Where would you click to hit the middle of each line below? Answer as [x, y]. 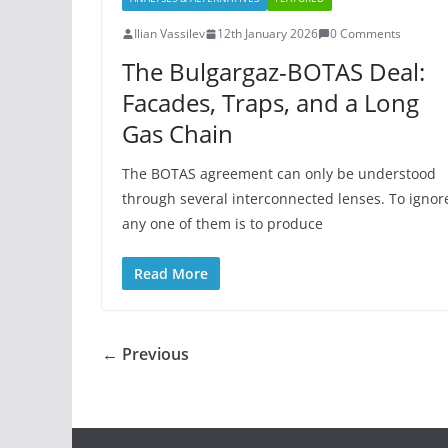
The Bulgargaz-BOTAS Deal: [273, 71]
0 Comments [365, 33]
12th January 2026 [267, 33]
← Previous [145, 354]
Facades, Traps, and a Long [270, 102]
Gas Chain [177, 133]
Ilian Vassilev [169, 33]
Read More [171, 273]
